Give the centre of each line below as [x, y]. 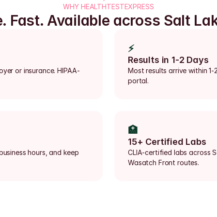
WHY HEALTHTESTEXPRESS [108, 7]
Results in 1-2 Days [168, 60]
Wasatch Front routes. [164, 163]
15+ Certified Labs [167, 142]
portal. [139, 81]
